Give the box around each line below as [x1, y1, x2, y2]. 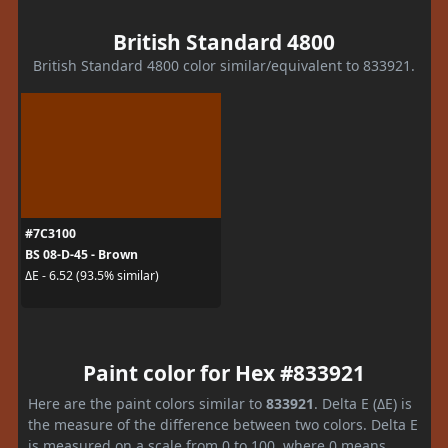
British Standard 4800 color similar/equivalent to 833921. [33, 55, 415, 75]
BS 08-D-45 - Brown [24, 245, 138, 263]
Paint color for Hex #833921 [83, 358, 365, 387]
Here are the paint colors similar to [28, 393, 266, 413]
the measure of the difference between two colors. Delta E [28, 414, 418, 434]
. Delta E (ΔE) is [314, 393, 412, 413]
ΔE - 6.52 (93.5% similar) [24, 267, 159, 284]
